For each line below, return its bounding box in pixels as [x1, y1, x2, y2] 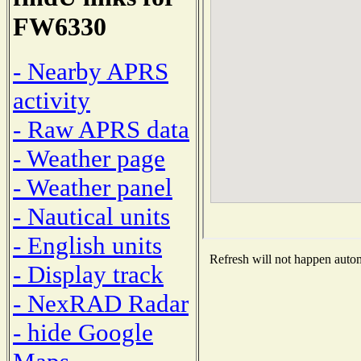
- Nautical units [13, 201, 170, 230]
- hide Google [13, 317, 153, 346]
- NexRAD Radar [13, 288, 189, 317]
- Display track [13, 259, 164, 288]
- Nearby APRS [13, 56, 168, 85]
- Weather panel [13, 172, 172, 201]
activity [13, 85, 90, 114]
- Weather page [13, 143, 165, 172]
